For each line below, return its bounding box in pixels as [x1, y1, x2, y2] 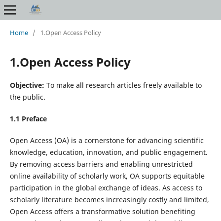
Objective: [9, 80, 44, 90]
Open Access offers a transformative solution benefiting [9, 206, 195, 216]
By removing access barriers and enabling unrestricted [9, 159, 193, 169]
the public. [9, 92, 45, 102]
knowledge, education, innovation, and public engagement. [9, 147, 208, 157]
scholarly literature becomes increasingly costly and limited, [9, 194, 209, 204]
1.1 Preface [9, 113, 47, 123]
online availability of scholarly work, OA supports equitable [9, 171, 205, 181]
